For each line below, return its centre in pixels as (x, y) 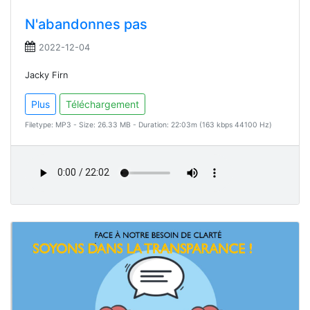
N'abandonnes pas (86, 24)
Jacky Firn (46, 75)
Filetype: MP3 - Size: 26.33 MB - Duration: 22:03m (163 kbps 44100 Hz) (148, 125)
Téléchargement (102, 104)
